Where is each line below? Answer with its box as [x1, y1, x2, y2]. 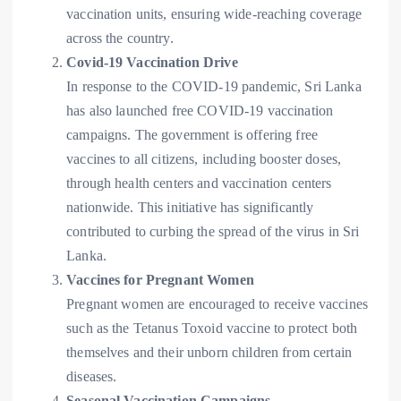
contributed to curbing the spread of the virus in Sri [66, 224, 360, 240]
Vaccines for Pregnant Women [66, 272, 254, 288]
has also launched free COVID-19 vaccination [66, 103, 334, 119]
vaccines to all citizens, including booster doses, [66, 151, 342, 167]
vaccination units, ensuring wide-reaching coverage [66, 6, 363, 22]
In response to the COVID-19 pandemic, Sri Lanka [66, 79, 362, 95]
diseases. [66, 369, 117, 385]
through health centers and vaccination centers [66, 175, 332, 192]
